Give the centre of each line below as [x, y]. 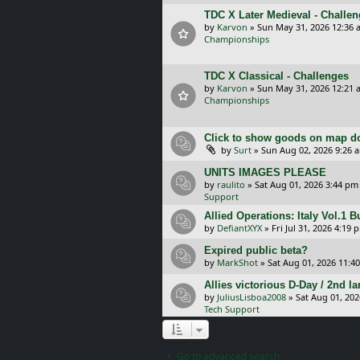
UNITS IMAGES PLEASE [265, 172]
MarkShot [237, 262]
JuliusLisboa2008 [252, 297]
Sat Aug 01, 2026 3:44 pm [307, 184]
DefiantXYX [239, 227]
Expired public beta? [256, 250]
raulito [231, 184]
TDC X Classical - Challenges [276, 76]
